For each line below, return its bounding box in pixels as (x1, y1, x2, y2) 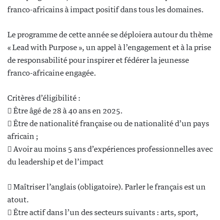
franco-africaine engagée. (7, 68, 96, 77)
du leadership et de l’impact (7, 157, 104, 166)
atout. (7, 195, 29, 204)
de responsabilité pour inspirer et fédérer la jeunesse (7, 55, 189, 64)
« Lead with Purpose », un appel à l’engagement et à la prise (7, 43, 211, 52)
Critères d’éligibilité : (7, 93, 81, 102)
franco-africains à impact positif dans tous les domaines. (7, 5, 204, 14)
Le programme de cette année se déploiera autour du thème (7, 30, 213, 39)
